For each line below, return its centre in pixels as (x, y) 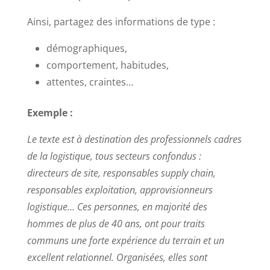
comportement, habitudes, (107, 65)
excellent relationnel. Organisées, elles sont (117, 257)
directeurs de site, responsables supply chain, (121, 173)
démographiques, (86, 48)
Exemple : (50, 112)
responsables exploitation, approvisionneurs (120, 190)
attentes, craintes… (89, 82)
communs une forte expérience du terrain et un (125, 240)
